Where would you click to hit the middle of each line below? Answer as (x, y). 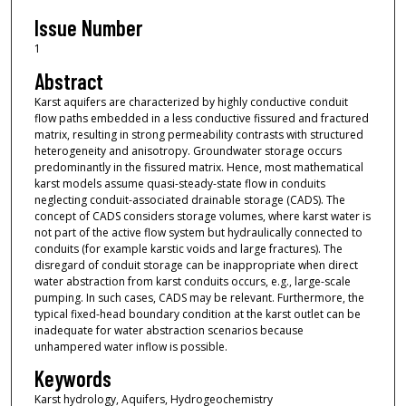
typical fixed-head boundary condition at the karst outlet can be (197, 314)
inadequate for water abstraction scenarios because (169, 330)
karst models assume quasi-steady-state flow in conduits (179, 183)
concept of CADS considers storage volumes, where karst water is (202, 216)
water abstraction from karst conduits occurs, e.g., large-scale (192, 281)
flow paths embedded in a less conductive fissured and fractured (201, 118)
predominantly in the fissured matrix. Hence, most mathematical (198, 167)
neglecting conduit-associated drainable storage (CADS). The (189, 199)
